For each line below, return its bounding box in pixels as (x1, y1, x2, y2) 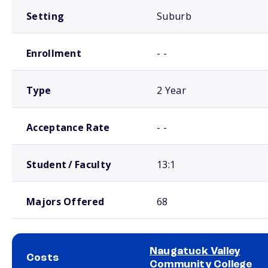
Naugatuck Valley (150, 246, 240, 257)
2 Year (157, 84, 186, 97)
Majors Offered (26, 195, 105, 208)
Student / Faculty (26, 158, 111, 171)
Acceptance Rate (26, 121, 110, 134)
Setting (26, 10, 65, 23)
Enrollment (26, 47, 81, 60)
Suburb (157, 10, 191, 23)
